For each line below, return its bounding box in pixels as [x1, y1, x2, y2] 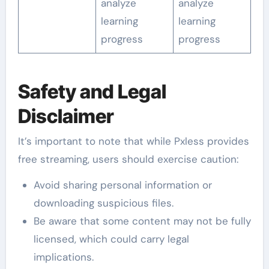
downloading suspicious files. [33, 196, 174, 210]
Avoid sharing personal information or [33, 178, 212, 192]
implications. [33, 250, 94, 264]
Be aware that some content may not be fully [33, 214, 251, 228]
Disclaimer [17, 104, 114, 128]
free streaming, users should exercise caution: [17, 153, 238, 166]
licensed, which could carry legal [33, 232, 189, 246]
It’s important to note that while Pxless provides [17, 134, 249, 148]
